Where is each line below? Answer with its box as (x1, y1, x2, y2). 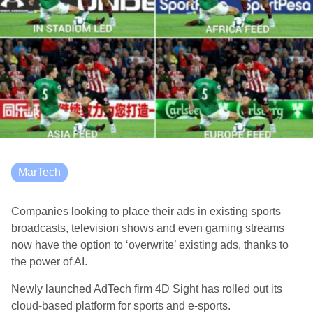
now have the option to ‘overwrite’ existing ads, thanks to (11, 239, 289, 251)
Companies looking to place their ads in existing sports (11, 205, 281, 217)
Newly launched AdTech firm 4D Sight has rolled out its (11, 283, 282, 295)
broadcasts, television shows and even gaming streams (11, 222, 284, 234)
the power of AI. (11, 256, 87, 268)
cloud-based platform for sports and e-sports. (11, 300, 231, 312)
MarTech (18, 166, 61, 178)
